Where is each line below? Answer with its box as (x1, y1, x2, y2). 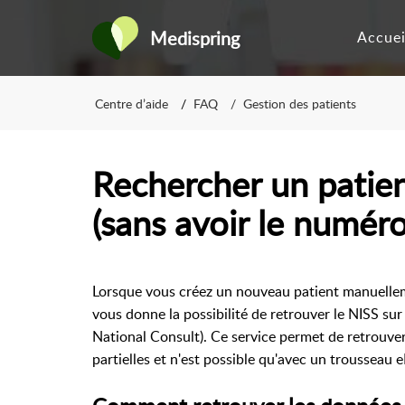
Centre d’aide (95, 94, 168, 112)
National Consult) (92, 326, 203, 346)
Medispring (149, 25, 240, 51)
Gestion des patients (243, 94, 356, 112)
